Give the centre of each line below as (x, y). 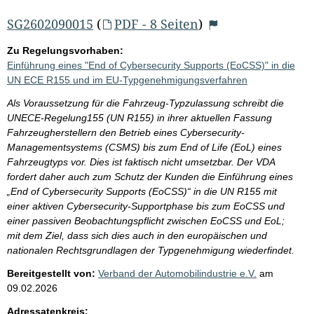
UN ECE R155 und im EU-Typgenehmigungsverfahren (127, 80)
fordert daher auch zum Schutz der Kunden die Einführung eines (150, 176)
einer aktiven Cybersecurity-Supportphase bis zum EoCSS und (146, 206)
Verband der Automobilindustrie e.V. (177, 273)
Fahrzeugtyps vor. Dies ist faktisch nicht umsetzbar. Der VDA (141, 162)
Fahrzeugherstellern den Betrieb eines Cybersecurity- (126, 132)
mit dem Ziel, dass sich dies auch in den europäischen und (137, 235)
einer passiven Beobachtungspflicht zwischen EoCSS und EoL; (146, 220)
